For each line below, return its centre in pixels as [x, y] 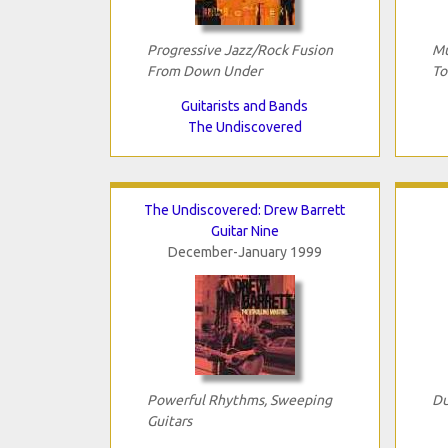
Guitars [169, 420]
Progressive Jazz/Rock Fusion [239, 49]
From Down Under [204, 70]
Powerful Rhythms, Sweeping [239, 399]
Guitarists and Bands [244, 105]
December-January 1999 [244, 251]
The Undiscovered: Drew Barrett [244, 209]
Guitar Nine [244, 230]
